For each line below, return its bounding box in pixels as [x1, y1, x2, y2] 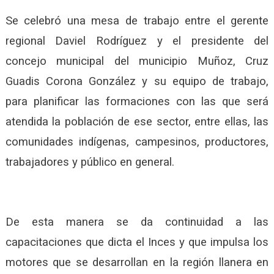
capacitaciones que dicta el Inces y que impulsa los [5, 235, 269, 249]
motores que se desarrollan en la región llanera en [5, 255, 269, 269]
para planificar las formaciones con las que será [5, 94, 269, 108]
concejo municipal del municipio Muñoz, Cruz [5, 54, 269, 68]
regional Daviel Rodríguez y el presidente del [5, 34, 269, 48]
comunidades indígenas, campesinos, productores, [5, 135, 269, 149]
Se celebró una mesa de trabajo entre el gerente [5, 13, 269, 28]
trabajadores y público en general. [5, 155, 174, 169]
